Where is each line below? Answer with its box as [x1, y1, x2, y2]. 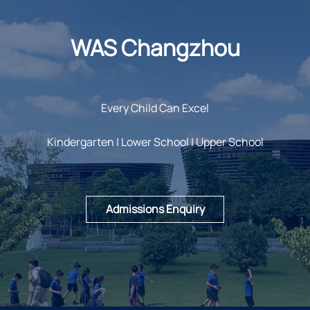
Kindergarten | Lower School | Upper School [46, 134, 264, 150]
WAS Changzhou [70, 33, 240, 64]
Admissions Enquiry [105, 201, 205, 217]
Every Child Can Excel [101, 100, 209, 116]
